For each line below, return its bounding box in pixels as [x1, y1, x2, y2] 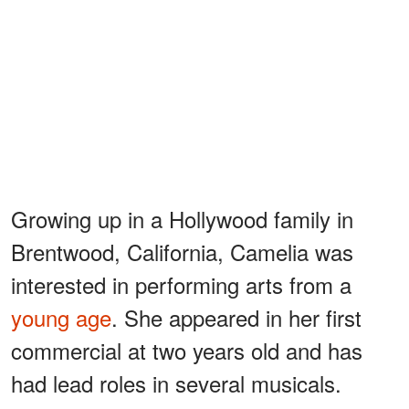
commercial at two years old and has [11, 333, 362, 366]
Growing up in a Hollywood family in [11, 202, 353, 235]
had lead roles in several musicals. [11, 366, 341, 399]
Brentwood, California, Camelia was [11, 235, 353, 267]
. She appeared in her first [111, 300, 362, 333]
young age [11, 300, 111, 333]
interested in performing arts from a [11, 267, 351, 300]
